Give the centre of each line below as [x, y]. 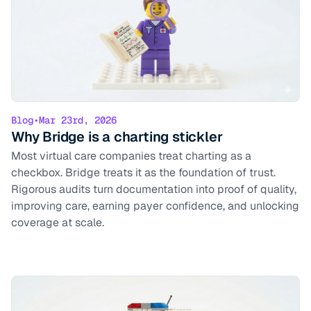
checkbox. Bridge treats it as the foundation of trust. [143, 173]
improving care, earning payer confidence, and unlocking [155, 206]
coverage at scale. [58, 223]
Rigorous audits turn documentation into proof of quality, [154, 190]
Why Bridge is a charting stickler [117, 137]
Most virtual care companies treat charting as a [131, 156]
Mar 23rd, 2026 [78, 120]
